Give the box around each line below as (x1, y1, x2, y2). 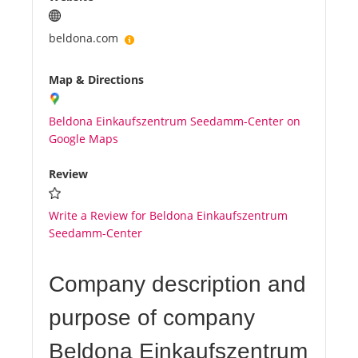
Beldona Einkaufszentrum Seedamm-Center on (49, 113, 300, 129)
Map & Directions (49, 72, 144, 88)
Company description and (49, 272, 306, 297)
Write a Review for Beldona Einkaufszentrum (49, 208, 288, 224)
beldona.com (49, 30, 125, 46)
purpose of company (49, 305, 255, 331)
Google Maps (49, 131, 118, 147)
